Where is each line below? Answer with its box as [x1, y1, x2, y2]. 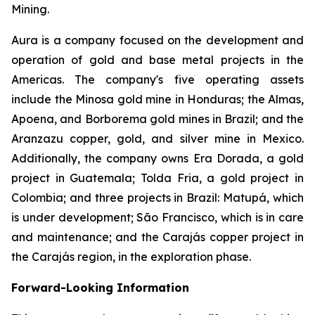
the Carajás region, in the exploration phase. [11, 250, 251, 264]
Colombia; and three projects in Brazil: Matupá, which [11, 191, 304, 205]
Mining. [11, 2, 49, 16]
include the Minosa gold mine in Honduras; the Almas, [11, 92, 304, 106]
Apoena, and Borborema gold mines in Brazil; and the [11, 112, 304, 126]
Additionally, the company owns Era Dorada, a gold [11, 151, 304, 165]
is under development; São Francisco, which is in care [11, 210, 304, 224]
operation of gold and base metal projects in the [11, 53, 304, 67]
